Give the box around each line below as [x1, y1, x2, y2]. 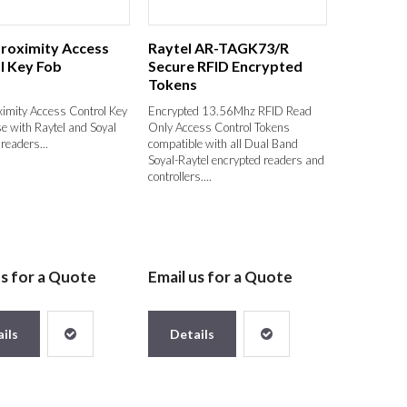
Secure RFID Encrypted [148, 56, 303, 74]
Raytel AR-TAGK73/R [148, 38, 290, 56]
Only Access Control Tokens [148, 119, 291, 134]
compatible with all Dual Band [148, 135, 299, 151]
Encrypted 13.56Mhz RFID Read [148, 103, 313, 118]
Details [170, 325, 215, 342]
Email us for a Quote [148, 266, 293, 286]
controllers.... [148, 168, 213, 184]
